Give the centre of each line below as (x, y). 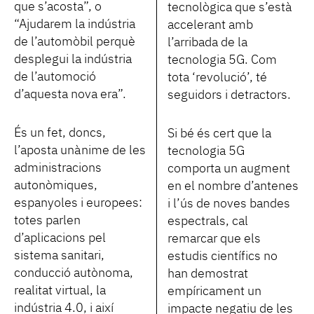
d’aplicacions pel (60, 238)
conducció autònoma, (74, 273)
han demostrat (208, 274)
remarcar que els (214, 239)
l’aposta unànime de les (80, 150)
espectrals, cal (208, 221)
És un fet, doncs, (60, 133)
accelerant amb (210, 25)
